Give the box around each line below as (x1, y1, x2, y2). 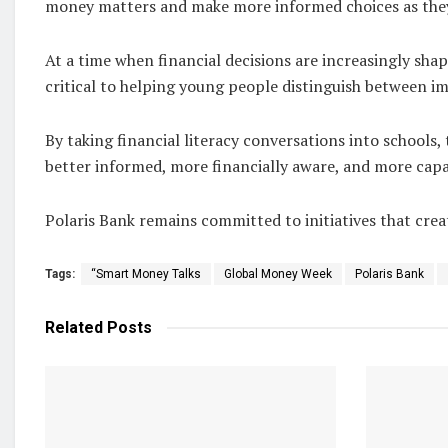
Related (45, 317, 103, 337)
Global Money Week (224, 266, 332, 281)
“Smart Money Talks (91, 266, 201, 281)
